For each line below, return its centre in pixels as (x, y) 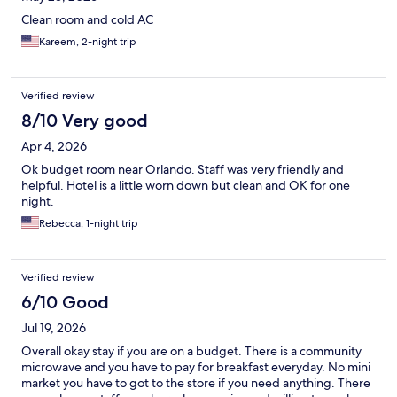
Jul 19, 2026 (54, 328)
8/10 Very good (85, 121)
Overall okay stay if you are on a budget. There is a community (191, 351)
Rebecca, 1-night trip (89, 224)
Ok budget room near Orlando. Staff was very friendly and (183, 170)
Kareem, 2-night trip (88, 42)
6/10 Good (65, 303)
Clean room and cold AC (87, 20)
